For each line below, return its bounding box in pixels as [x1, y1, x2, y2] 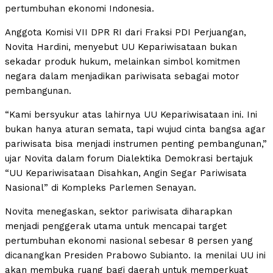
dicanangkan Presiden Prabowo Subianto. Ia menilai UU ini [5, 250, 266, 261]
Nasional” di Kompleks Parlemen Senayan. [5, 182, 196, 194]
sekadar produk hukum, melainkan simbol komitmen [5, 56, 240, 68]
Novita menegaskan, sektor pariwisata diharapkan [5, 206, 232, 218]
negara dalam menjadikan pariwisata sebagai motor [5, 71, 239, 82]
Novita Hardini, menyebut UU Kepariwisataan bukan [5, 41, 237, 53]
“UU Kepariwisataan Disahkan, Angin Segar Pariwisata [5, 168, 247, 179]
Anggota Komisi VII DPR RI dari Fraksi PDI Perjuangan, [5, 27, 246, 38]
